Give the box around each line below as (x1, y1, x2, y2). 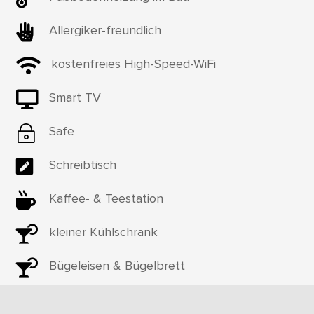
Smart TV (48, 89, 101, 105)
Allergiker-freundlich (48, 22, 161, 38)
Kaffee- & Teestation (48, 190, 163, 206)
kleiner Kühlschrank (48, 224, 158, 240)
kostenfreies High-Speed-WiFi (50, 55, 216, 71)
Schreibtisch (48, 156, 116, 172)
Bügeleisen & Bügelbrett (48, 257, 185, 273)
